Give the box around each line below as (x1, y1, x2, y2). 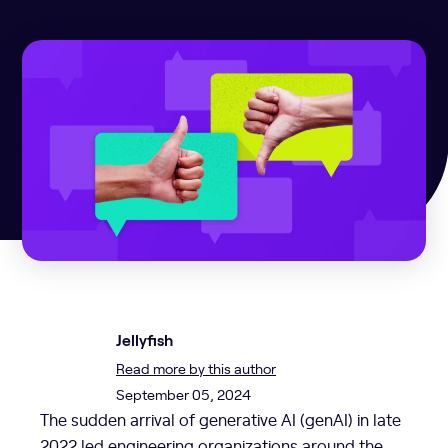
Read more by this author (116, 358, 276, 378)
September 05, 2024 (116, 384, 251, 404)
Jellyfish (116, 332, 173, 349)
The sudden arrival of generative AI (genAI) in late (40, 408, 401, 430)
